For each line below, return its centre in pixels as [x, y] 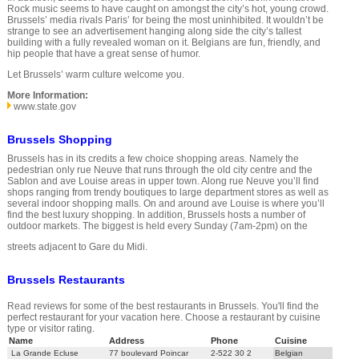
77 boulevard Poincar [148, 353]
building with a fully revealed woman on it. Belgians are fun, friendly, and [163, 43]
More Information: [47, 96]
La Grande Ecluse [43, 353]
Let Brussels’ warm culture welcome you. [95, 75]
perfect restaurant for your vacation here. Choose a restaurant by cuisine [163, 317]
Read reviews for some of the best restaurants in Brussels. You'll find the [163, 306]
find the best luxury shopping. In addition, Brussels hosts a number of [156, 215]
